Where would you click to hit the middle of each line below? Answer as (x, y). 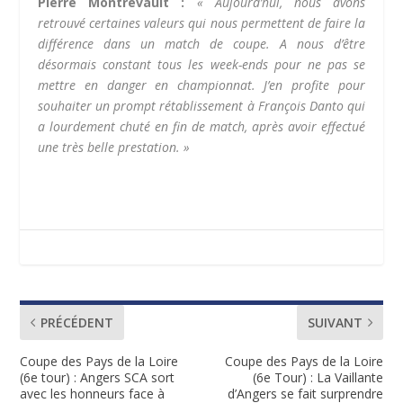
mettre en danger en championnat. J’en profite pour (201, 85)
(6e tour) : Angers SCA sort (98, 378)
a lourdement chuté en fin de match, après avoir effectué (201, 127)
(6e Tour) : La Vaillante (318, 378)
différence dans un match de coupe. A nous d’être (201, 44)
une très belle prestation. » (114, 148)
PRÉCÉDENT (77, 323)
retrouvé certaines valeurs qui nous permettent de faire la (201, 23)
